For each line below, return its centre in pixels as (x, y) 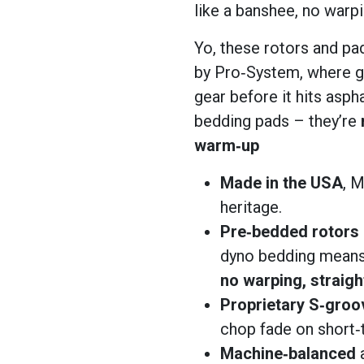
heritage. (251, 207)
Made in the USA (282, 183)
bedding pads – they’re (277, 121)
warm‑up (227, 145)
